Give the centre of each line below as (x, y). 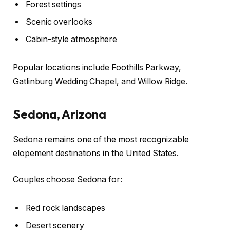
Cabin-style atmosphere (72, 39)
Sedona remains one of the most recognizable (101, 139)
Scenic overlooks (59, 22)
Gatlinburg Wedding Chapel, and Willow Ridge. (100, 82)
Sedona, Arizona (60, 114)
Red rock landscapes (65, 208)
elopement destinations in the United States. (96, 153)
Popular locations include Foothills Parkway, (97, 68)
